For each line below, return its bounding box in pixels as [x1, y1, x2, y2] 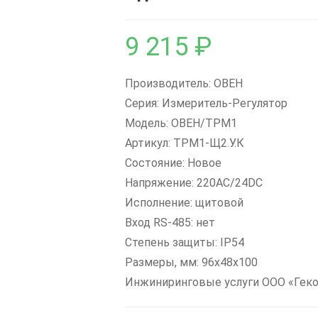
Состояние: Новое [125, 156, 221, 170]
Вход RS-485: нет [125, 216, 215, 229]
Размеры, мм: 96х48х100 [125, 256, 258, 269]
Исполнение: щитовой [125, 196, 243, 209]
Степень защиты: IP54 [125, 236, 244, 249]
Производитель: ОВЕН [125, 77, 243, 90]
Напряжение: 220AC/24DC [125, 176, 263, 190]
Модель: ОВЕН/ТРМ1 [125, 116, 237, 130]
